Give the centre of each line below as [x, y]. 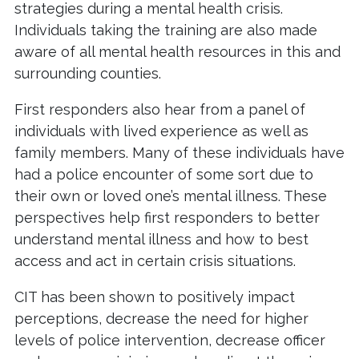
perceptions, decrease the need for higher [161, 319]
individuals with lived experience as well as [161, 131]
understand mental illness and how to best [161, 240]
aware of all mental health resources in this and [177, 52]
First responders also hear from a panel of [160, 110]
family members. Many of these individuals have [179, 153]
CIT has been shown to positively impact [155, 297]
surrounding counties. [88, 74]
